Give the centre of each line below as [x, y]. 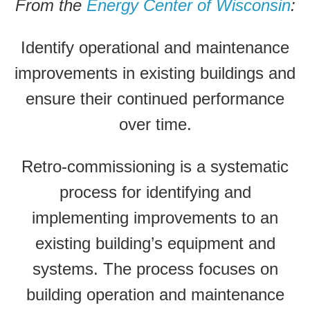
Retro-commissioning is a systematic [155, 166]
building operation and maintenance [155, 294]
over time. [155, 124]
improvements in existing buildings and [155, 73]
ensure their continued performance [155, 99]
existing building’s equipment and [155, 243]
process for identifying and [155, 192]
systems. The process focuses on [155, 269]
